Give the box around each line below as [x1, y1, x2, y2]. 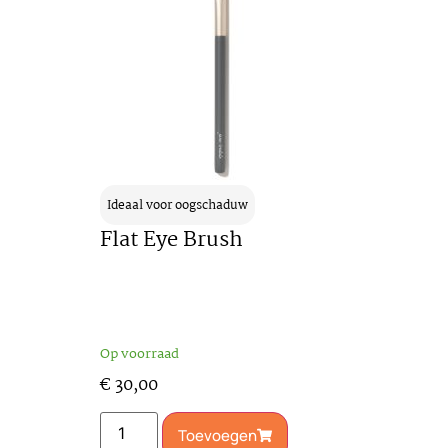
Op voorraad [99, 342, 179, 365]
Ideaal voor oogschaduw [106, 194, 248, 216]
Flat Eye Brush [99, 222, 243, 257]
